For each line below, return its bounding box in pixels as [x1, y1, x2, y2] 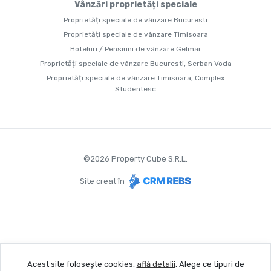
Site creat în [80, 176, 126, 186]
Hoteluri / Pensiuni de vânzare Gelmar [70, 45, 201, 54]
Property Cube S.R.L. [109, 154, 188, 164]
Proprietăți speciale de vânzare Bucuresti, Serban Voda [39, 59, 232, 68]
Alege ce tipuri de [177, 260, 244, 269]
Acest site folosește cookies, [27, 260, 137, 269]
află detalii [136, 260, 175, 269]
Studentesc [115, 85, 156, 94]
